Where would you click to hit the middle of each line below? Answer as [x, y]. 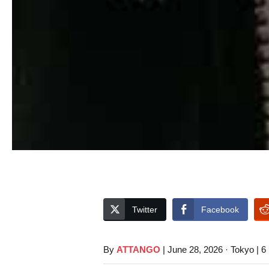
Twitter [145, 210]
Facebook [220, 210]
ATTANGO [139, 249]
